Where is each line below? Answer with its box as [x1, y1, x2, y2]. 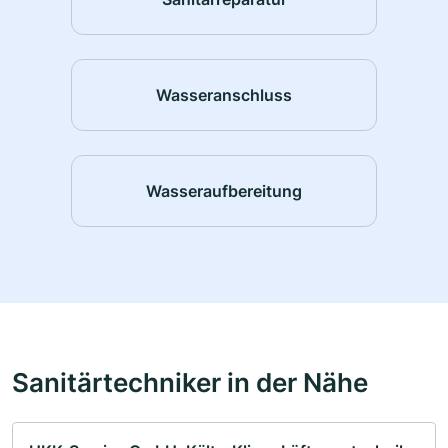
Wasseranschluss [156, 84, 292, 105]
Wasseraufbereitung [146, 180, 302, 201]
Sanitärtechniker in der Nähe [12, 366, 368, 399]
